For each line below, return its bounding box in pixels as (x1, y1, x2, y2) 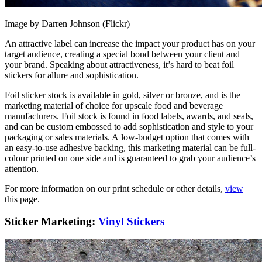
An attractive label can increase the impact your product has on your (5, 38, 255, 49)
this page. (5, 194, 40, 204)
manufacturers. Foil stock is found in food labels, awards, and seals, (5, 111, 253, 121)
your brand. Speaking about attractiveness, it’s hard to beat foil (5, 59, 234, 70)
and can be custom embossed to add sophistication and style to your (5, 121, 253, 132)
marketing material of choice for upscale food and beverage (5, 100, 223, 111)
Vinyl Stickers (98, 215, 164, 228)
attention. (5, 163, 39, 174)
